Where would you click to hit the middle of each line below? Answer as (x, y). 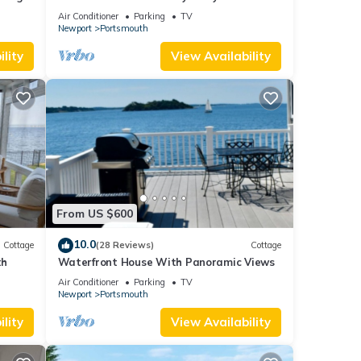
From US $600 (94, 214)
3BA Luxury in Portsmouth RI (132, 11)
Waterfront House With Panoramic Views (166, 261)
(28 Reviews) (124, 245)
